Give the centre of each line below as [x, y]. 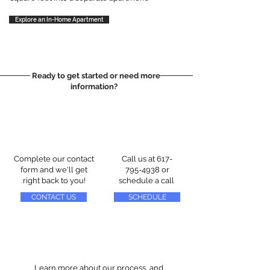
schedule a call [147, 181]
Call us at [139, 159]
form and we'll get [54, 170]
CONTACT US [54, 197]
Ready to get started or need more [95, 76]
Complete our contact [54, 159]
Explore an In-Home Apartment [59, 20]
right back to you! [54, 181]
